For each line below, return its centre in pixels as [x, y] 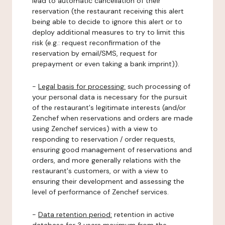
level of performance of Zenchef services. [100, 192]
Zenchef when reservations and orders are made [113, 118]
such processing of [158, 86]
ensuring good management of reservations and [112, 150]
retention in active [143, 214]
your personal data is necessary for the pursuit [110, 97]
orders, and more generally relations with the [106, 160]
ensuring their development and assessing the [108, 181]
